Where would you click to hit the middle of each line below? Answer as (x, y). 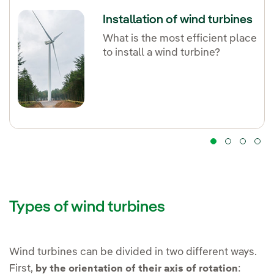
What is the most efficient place (180, 39)
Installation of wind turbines (178, 20)
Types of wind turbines (87, 208)
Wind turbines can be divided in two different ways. (133, 253)
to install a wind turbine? (162, 53)
